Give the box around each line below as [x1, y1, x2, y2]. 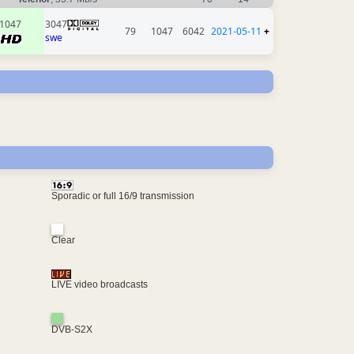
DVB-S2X [51, 323, 92, 335]
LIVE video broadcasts [51, 279, 148, 291]
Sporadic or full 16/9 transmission [51, 190, 194, 201]
